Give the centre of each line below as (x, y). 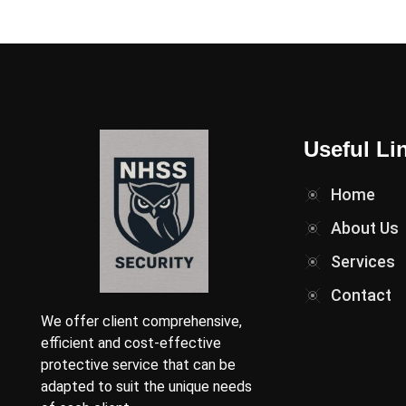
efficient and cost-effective (131, 343)
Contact (361, 295)
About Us (365, 228)
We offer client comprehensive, (141, 321)
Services (363, 261)
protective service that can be (138, 365)
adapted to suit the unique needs (146, 387)
